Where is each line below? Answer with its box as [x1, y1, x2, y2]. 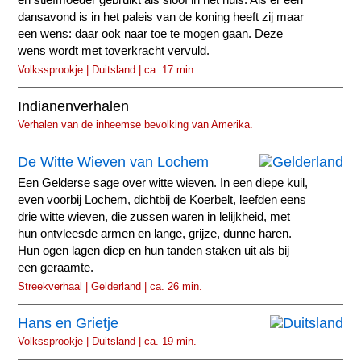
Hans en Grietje [18, 315, 119, 332]
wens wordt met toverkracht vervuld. [18, 44, 210, 57]
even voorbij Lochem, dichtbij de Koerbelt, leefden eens [18, 193, 307, 206]
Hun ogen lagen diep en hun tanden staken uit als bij [18, 243, 290, 257]
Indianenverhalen [18, 98, 130, 115]
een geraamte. [18, 260, 94, 274]
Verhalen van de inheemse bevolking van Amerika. [18, 118, 254, 131]
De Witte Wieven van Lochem [18, 153, 210, 170]
